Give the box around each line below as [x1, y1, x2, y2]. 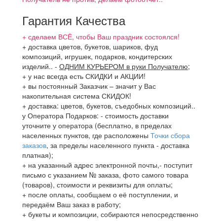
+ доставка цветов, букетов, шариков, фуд [22, 41, 158, 51]
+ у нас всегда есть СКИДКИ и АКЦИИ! [22, 71, 146, 81]
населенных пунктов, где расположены [22, 130, 150, 140]
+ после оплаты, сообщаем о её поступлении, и [22, 189, 178, 199]
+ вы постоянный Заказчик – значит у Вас [22, 81, 156, 91]
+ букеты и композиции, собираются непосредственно [22, 209, 198, 219]
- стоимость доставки [101, 110, 169, 120]
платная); [22, 150, 53, 160]
